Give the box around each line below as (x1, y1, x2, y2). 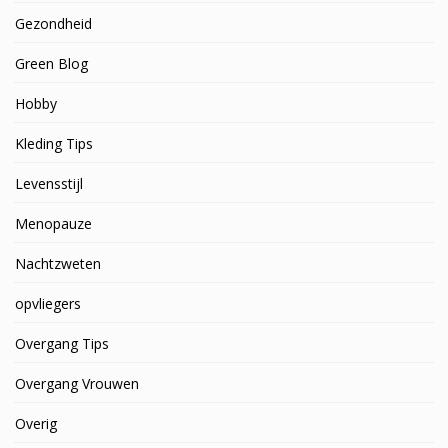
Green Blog (15, 54, 88, 74)
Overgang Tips (15, 334, 109, 354)
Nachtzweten (15, 254, 101, 274)
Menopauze (15, 214, 92, 234)
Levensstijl (15, 174, 83, 194)
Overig (15, 414, 57, 434)
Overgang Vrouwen (15, 374, 139, 394)
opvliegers (15, 294, 81, 314)
